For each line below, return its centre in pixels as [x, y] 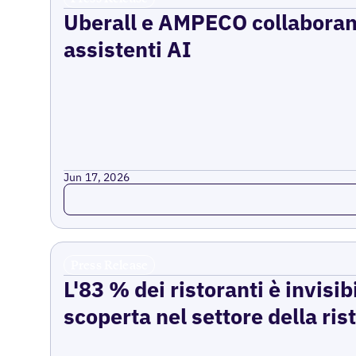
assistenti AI [127, 49]
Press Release [109, 264]
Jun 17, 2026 [97, 177]
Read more [98, 192]
